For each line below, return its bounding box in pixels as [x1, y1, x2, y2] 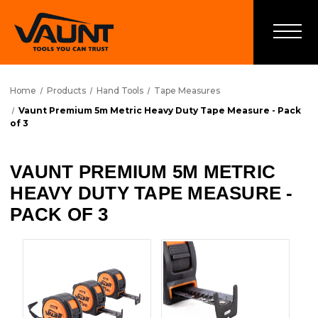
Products [47, 85, 87, 96]
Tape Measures [153, 85, 220, 96]
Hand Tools [96, 85, 143, 96]
